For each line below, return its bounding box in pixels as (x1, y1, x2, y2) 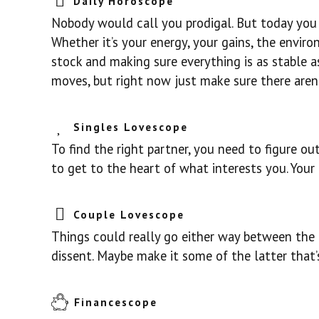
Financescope (73, 295, 157, 310)
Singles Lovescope (73, 120, 189, 135)
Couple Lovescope (73, 207, 185, 222)
